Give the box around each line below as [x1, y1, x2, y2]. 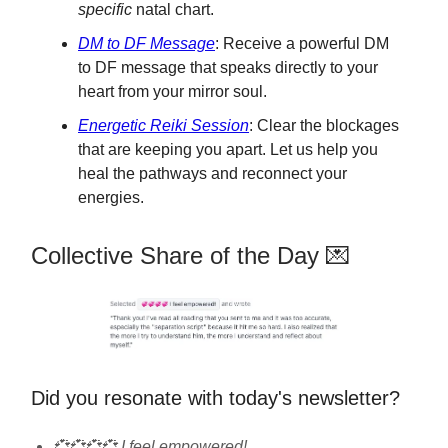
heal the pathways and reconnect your [78, 164, 347, 182]
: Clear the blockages [249, 116, 399, 134]
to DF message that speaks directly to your [78, 58, 378, 76]
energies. [78, 188, 144, 206]
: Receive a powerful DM [215, 34, 389, 52]
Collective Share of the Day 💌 [31, 241, 350, 269]
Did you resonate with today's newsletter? [31, 387, 400, 409]
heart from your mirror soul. [78, 82, 267, 100]
